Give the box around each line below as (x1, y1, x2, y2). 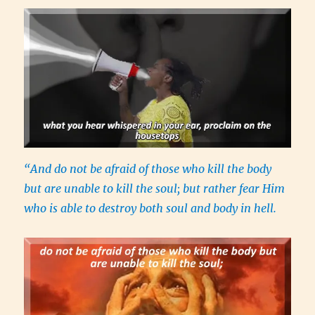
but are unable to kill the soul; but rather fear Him (24, 181, 285, 195)
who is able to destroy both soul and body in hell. (24, 200, 280, 215)
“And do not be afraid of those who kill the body (24, 161, 272, 176)
